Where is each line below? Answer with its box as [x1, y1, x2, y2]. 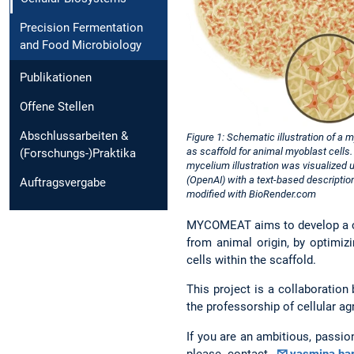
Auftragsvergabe [20, 175, 106, 190]
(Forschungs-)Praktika [20, 146, 136, 161]
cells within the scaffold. [186, 253, 316, 268]
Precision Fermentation [20, 21, 143, 36]
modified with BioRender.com [186, 187, 316, 200]
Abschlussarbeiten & [20, 129, 128, 144]
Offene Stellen [20, 100, 94, 115]
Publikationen [20, 70, 92, 85]
